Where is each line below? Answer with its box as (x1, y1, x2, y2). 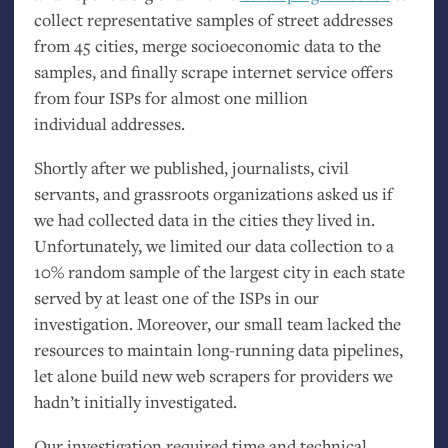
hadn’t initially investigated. (33, 389, 237, 413)
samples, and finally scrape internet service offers (33, 59, 393, 83)
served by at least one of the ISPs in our (33, 285, 319, 309)
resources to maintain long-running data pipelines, (33, 337, 403, 361)
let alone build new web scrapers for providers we (33, 363, 393, 387)
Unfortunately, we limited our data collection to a (33, 233, 394, 257)
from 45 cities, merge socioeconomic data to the (33, 33, 381, 57)
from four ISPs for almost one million (33, 85, 308, 109)
